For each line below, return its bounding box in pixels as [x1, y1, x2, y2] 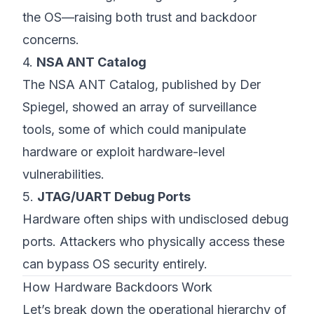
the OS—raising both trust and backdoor [22, 10, 257, 25]
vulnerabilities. [22, 167, 104, 182]
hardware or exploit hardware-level [22, 144, 225, 159]
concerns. [22, 32, 79, 47]
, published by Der [155, 77, 261, 92]
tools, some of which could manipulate [22, 122, 246, 137]
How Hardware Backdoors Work [22, 280, 212, 294]
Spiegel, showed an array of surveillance [22, 100, 257, 114]
